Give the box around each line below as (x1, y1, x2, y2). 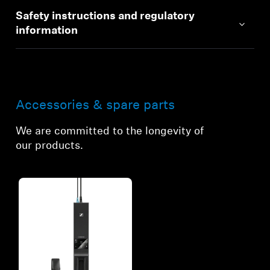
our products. (16, 140, 84, 152)
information (16, 25, 78, 37)
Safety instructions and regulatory (16, 11, 195, 23)
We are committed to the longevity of (16, 126, 204, 138)
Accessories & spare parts (16, 99, 175, 113)
